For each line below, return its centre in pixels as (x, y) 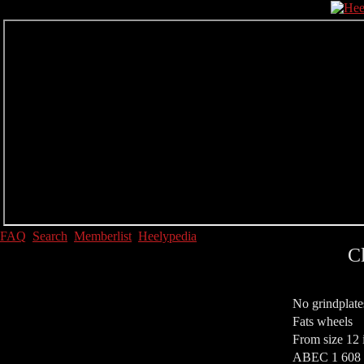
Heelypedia (167, 236)
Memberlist (103, 236)
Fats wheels (323, 321)
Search (50, 236)
